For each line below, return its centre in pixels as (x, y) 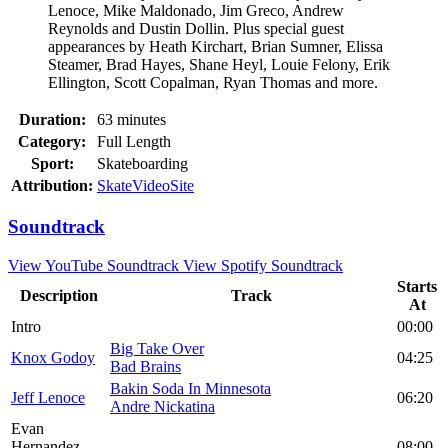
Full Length (134, 141)
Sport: (52, 163)
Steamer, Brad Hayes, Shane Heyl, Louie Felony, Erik (219, 64)
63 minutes (131, 119)
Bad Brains (145, 367)
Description (58, 296)
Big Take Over (157, 349)
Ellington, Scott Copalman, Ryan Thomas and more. (213, 82)
